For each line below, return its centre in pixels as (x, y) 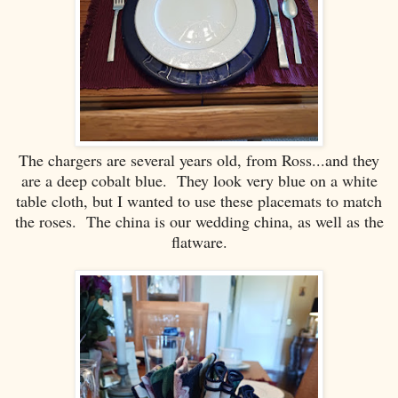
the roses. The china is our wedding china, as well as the (199, 222)
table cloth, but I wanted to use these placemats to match (199, 201)
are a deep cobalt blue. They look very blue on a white (199, 181)
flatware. (199, 242)
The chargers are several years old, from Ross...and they (199, 160)
